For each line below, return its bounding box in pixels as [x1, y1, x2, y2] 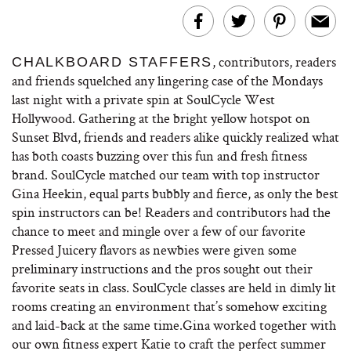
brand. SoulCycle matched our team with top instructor [12, 165, 320, 183]
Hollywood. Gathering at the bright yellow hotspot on [12, 109, 310, 127]
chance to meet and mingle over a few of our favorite [12, 222, 306, 240]
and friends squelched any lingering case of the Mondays [12, 71, 323, 89]
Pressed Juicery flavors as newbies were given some [12, 241, 297, 259]
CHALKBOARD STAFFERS [12, 54, 213, 70]
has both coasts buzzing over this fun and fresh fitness [12, 147, 307, 165]
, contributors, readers [212, 52, 337, 71]
